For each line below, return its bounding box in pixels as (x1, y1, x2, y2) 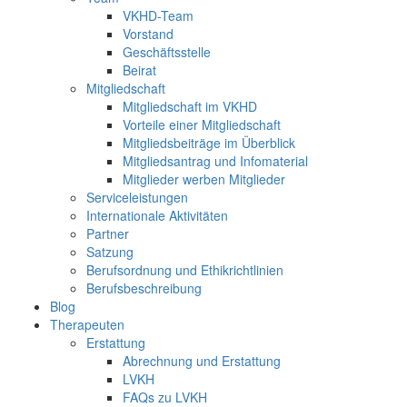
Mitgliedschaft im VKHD (123, 97, 257, 116)
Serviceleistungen (86, 188, 188, 207)
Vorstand (123, 25, 174, 44)
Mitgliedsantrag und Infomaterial (123, 152, 308, 171)
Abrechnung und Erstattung (123, 352, 281, 371)
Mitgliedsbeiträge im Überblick (123, 134, 295, 153)
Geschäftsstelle (123, 43, 211, 62)
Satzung (86, 243, 134, 262)
